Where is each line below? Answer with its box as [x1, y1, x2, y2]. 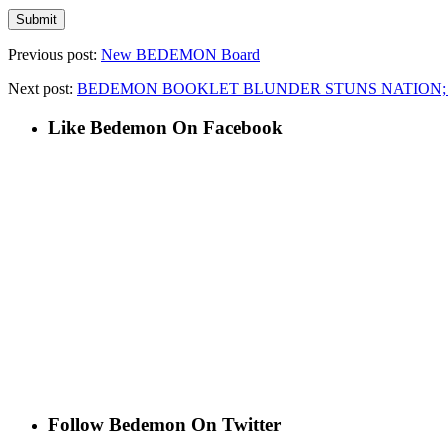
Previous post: [8, 45, 101, 63]
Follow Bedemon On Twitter [48, 414, 281, 436]
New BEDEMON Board [101, 45, 260, 63]
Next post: [8, 79, 77, 97]
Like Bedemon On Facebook [48, 116, 283, 138]
